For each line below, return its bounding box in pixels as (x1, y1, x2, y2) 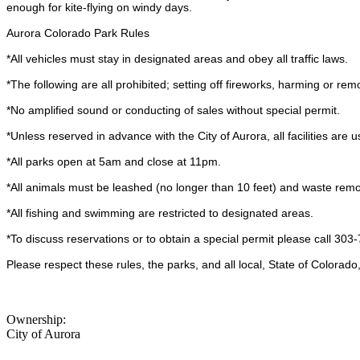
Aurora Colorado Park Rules (6, 27, 149, 40)
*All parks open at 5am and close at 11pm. (6, 155, 221, 169)
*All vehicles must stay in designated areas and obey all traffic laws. (6, 52, 348, 66)
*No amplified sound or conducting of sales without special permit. (6, 104, 340, 117)
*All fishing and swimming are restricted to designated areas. (6, 207, 313, 220)
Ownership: (6, 313, 69, 327)
